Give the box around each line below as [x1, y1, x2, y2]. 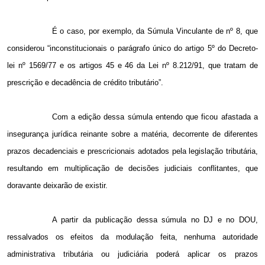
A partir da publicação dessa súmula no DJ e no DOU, [51, 215, 258, 225]
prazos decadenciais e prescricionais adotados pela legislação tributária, [7, 147, 258, 156]
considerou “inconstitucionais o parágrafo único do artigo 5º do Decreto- [7, 44, 258, 53]
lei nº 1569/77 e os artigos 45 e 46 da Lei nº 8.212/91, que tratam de [7, 61, 258, 70]
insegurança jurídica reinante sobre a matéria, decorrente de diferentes [7, 130, 258, 139]
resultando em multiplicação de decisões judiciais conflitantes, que [7, 164, 258, 173]
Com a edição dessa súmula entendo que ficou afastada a [51, 112, 258, 122]
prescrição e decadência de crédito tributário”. [7, 78, 163, 88]
